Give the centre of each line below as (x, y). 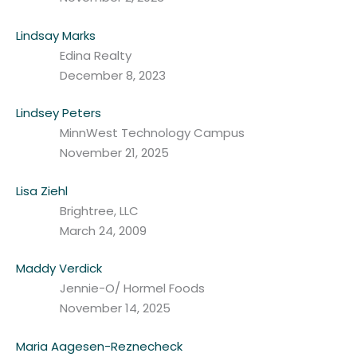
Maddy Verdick (59, 269)
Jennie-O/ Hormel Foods (132, 288)
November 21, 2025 (114, 153)
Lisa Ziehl (42, 190)
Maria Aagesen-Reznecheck (99, 346)
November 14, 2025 (115, 308)
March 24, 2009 (103, 230)
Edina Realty (96, 55)
